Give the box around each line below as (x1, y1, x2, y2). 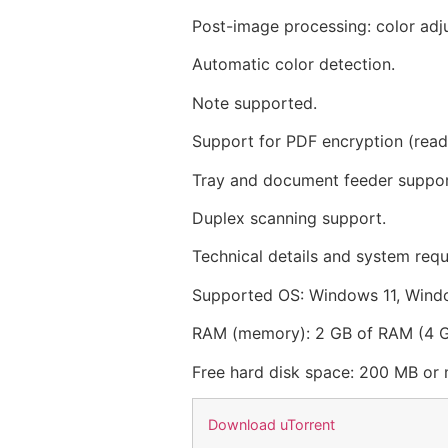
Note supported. (192, 92, 317, 113)
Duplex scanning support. (192, 208, 386, 229)
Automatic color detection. (192, 54, 395, 75)
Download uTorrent (208, 415, 335, 433)
